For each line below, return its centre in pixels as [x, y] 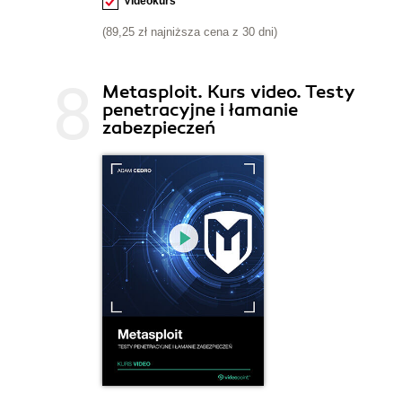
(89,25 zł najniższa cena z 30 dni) [190, 31]
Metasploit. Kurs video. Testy [228, 92]
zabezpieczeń [159, 127]
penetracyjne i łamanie [200, 109]
